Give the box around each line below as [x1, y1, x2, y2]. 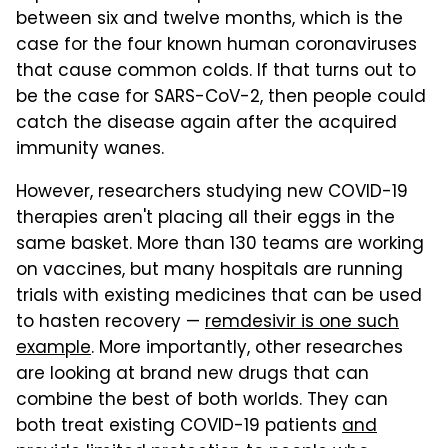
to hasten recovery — [16, 308, 205, 337]
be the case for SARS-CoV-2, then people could [16, 83, 426, 112]
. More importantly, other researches [91, 334, 403, 363]
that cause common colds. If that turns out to [16, 57, 416, 86]
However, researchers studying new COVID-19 [16, 178, 408, 207]
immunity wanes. [16, 135, 164, 164]
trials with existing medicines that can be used [16, 282, 422, 311]
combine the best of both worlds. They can [16, 386, 388, 415]
